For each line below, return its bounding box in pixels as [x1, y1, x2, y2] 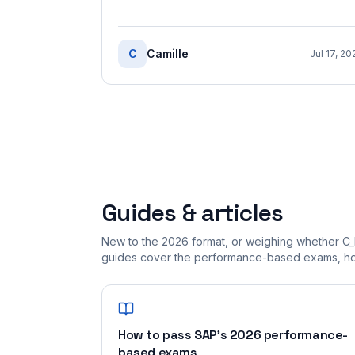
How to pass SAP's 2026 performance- [118, 326, 349, 343]
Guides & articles [101, 197, 284, 228]
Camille [147, 47, 189, 60]
